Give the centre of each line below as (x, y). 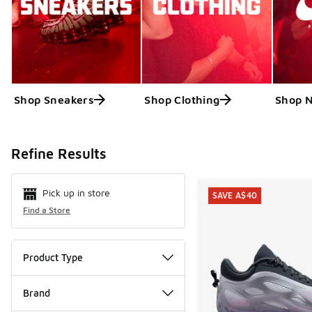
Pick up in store (76, 193)
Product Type (53, 257)
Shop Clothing (182, 99)
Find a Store (47, 210)
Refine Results (59, 154)
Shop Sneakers (54, 99)
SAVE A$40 (235, 195)
